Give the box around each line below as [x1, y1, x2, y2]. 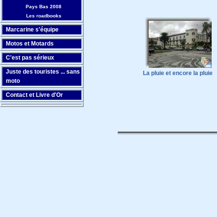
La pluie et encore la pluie [143, 70, 213, 77]
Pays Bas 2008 [26, 4, 62, 9]
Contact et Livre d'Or [6, 92, 63, 98]
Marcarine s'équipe [6, 26, 59, 33]
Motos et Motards [6, 40, 54, 47]
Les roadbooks [26, 13, 62, 18]
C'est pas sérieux [6, 54, 54, 61]
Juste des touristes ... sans [6, 68, 80, 75]
